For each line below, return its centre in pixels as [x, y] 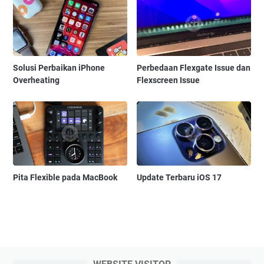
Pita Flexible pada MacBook [65, 177]
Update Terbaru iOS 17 [179, 177]
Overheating [36, 80]
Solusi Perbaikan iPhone [59, 67]
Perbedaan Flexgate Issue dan [194, 67]
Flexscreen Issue [169, 80]
